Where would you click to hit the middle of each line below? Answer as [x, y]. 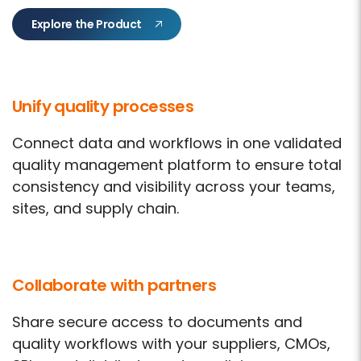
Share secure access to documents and [157, 322]
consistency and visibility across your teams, [174, 187]
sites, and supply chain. [95, 208]
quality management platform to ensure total [177, 165]
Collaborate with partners [114, 285]
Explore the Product [87, 24]
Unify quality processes [103, 106]
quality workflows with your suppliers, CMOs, [171, 344]
